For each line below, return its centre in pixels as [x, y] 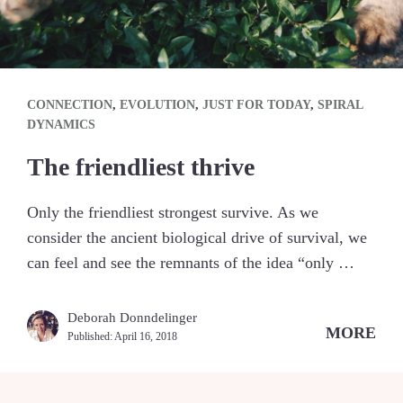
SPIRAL [340, 104]
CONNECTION [70, 104]
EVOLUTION [157, 104]
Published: [91, 336]
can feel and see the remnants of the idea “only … [191, 262]
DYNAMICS [61, 124]
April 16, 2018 [146, 336]
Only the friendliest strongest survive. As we [173, 212]
